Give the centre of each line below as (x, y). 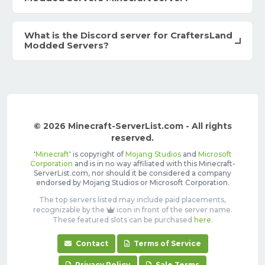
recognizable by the (70, 210)
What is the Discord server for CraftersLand (128, 36)
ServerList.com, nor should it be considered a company (132, 173)
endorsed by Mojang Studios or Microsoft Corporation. (132, 183)
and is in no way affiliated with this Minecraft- (154, 164)
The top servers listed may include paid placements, (132, 200)
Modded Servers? (67, 46)
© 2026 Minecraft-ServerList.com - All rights (132, 126)
